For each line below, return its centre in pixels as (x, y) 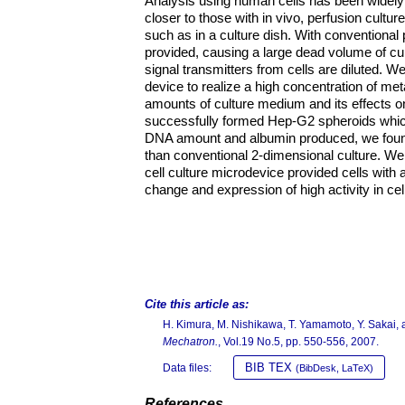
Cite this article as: (197, 304)
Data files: (187, 368)
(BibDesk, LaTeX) (334, 368)
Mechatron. (190, 342)
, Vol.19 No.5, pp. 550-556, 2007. (298, 342)
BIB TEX (270, 367)
